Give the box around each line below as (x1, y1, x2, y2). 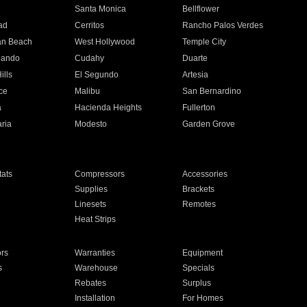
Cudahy (74, 53, 104, 63)
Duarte (182, 53, 208, 63)
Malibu (74, 86, 100, 96)
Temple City (182, 37, 227, 47)
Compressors (74, 169, 125, 179)
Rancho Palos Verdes (182, 21, 264, 30)
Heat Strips (74, 214, 116, 224)
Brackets (182, 184, 215, 194)
